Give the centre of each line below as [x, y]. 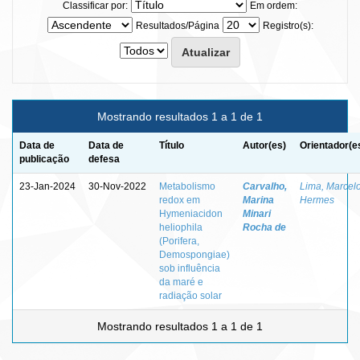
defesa [104, 159]
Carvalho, [265, 186]
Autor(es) [264, 145]
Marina [258, 200]
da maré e [181, 282]
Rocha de [264, 227]
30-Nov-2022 [117, 186]
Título [172, 145]
